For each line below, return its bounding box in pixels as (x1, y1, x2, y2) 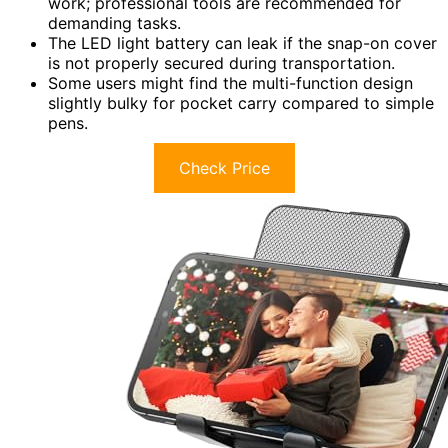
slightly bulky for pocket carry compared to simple (48, 92, 434, 113)
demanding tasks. (48, 12, 181, 33)
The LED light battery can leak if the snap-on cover (48, 32, 437, 53)
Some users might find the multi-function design (48, 72, 413, 93)
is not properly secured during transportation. (48, 52, 395, 73)
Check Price (178, 157, 270, 178)
